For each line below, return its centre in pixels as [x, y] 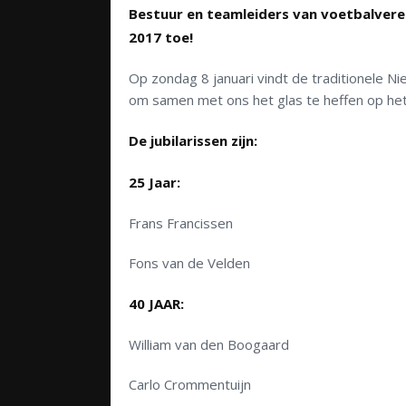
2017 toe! [161, 38]
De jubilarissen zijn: [193, 141]
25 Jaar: [155, 183]
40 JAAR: [156, 304]
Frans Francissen [181, 223]
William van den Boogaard [209, 345]
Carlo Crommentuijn [190, 385]
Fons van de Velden [189, 263]
